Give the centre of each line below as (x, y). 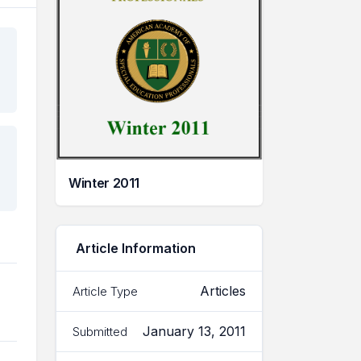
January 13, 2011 (194, 332)
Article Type (105, 291)
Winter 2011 (104, 183)
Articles (223, 291)
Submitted (100, 331)
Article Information (136, 249)
